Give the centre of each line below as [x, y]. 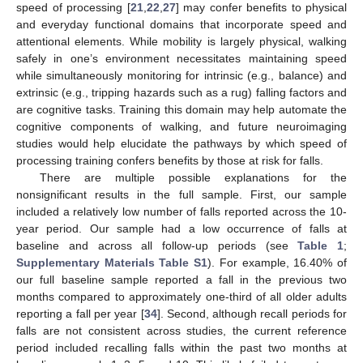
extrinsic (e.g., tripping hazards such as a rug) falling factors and [181, 93]
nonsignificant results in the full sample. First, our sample [181, 195]
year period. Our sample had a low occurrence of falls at [181, 229]
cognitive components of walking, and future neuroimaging [181, 127]
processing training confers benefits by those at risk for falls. [170, 161]
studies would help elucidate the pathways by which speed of [181, 144]
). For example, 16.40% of [278, 263]
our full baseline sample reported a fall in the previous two [181, 280]
